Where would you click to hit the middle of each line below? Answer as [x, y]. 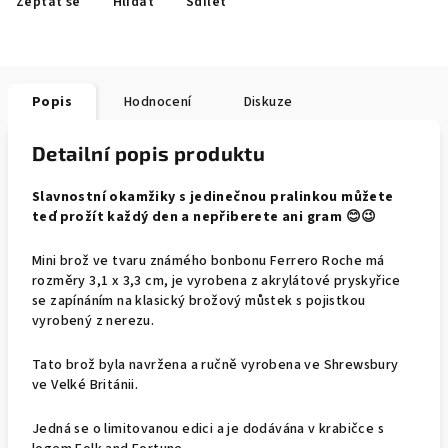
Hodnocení [158, 102]
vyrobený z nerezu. [93, 321]
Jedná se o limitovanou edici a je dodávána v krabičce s [208, 429]
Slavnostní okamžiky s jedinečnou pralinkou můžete [213, 197]
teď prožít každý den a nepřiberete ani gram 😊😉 [204, 217]
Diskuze [268, 102]
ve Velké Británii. [87, 385]
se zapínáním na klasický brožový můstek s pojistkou [199, 301]
